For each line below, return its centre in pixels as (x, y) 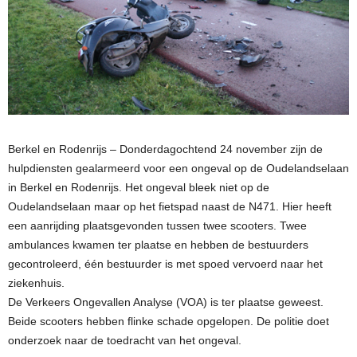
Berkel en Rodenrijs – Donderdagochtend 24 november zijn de (165, 149)
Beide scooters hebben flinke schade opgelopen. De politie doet (169, 321)
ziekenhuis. (36, 282)
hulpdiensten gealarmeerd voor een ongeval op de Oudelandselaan (178, 168)
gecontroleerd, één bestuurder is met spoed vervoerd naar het (165, 263)
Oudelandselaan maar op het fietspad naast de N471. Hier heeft (170, 206)
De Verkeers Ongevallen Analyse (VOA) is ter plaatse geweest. (166, 302)
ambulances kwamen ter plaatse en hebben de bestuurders (158, 244)
